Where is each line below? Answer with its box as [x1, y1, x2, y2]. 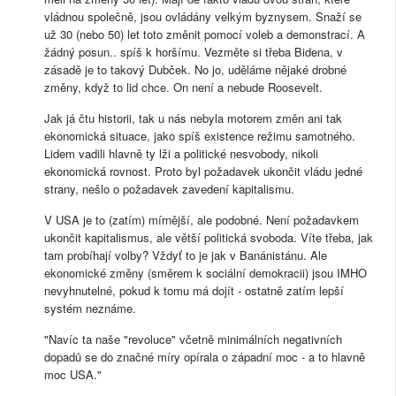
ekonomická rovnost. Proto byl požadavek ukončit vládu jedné [44, 163, 362, 180]
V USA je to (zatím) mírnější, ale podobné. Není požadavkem [44, 211, 359, 229]
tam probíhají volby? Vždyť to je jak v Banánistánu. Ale [44, 247, 327, 264]
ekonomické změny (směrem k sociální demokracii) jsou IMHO [44, 264, 367, 282]
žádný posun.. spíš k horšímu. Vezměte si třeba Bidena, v [44, 43, 343, 61]
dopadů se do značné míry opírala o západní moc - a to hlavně [44, 348, 365, 366]
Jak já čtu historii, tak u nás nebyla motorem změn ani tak [44, 110, 342, 127]
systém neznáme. [44, 300, 136, 317]
